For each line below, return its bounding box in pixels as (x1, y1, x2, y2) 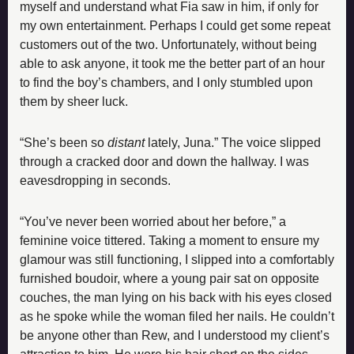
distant (107, 135, 148, 149)
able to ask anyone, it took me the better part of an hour (20, 56, 325, 70)
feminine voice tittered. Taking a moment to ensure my (20, 233, 319, 247)
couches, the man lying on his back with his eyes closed (20, 290, 332, 304)
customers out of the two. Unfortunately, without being (20, 37, 317, 51)
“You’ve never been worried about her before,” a (20, 214, 286, 228)
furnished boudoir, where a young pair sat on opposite (20, 271, 319, 285)
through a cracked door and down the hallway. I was (20, 154, 309, 168)
